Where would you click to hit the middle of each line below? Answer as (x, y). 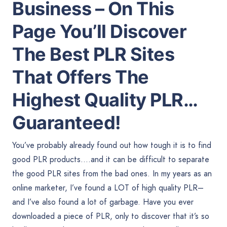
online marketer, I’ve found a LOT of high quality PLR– (108, 188)
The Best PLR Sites (93, 54)
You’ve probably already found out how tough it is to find (112, 145)
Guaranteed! (67, 123)
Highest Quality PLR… (105, 100)
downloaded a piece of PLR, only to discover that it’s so (111, 216)
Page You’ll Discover (99, 31)
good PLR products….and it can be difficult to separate (111, 159)
